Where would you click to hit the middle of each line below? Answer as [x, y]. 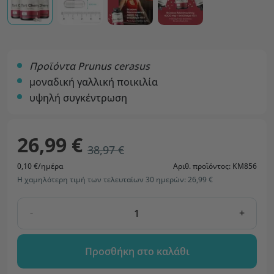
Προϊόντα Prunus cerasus [90, 66]
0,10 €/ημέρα [40, 166]
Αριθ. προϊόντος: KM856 [215, 166]
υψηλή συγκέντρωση [78, 98]
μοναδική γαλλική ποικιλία [94, 82]
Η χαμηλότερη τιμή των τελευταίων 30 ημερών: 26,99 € [115, 180]
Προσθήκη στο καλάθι [137, 251]
